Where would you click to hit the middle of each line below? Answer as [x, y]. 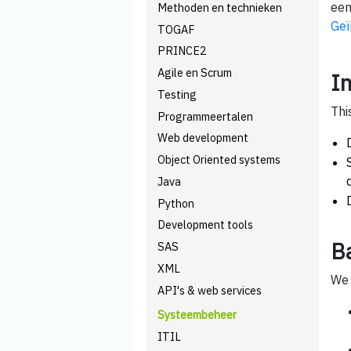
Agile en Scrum [195, 72]
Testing [177, 94]
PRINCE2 [183, 51]
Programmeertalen [206, 116]
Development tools [206, 225]
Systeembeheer [197, 315]
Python [176, 203]
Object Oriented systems [219, 159]
